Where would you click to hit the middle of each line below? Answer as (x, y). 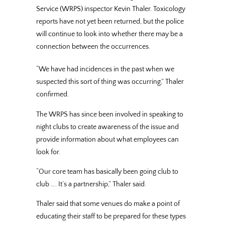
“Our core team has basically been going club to (107, 172)
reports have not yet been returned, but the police (110, 21)
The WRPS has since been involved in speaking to (110, 114)
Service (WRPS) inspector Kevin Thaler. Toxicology (111, 9)
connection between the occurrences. (93, 46)
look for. (48, 152)
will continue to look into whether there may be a (109, 34)
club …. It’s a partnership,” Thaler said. (91, 184)
